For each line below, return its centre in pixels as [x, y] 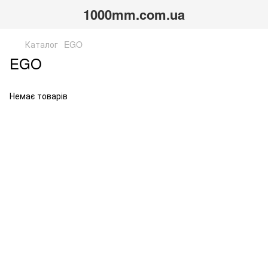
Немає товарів [39, 96]
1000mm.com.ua [134, 14]
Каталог [42, 44]
